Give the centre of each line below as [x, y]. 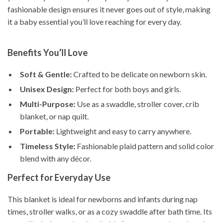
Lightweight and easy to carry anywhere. [123, 131]
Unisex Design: [47, 89]
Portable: [37, 131]
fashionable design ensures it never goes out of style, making [109, 9]
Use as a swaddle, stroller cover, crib [137, 104]
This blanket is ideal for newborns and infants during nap [103, 199]
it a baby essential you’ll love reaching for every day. [94, 22]
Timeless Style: [48, 146]
